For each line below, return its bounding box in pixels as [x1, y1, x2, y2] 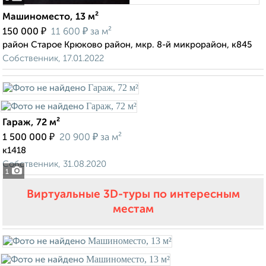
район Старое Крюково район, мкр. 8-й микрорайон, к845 [2, 40, 252, 50]
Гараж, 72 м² [2, 118, 60, 128]
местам [112, 204, 154, 216]
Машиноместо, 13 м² [2, 12, 99, 23]
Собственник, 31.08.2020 [2, 160, 106, 169]
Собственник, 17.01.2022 [2, 54, 104, 64]
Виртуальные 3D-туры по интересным [26, 189, 240, 201]
